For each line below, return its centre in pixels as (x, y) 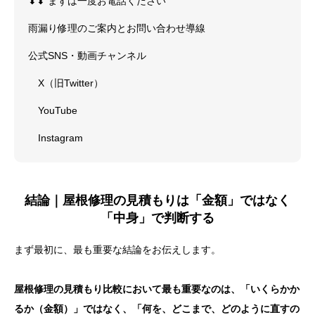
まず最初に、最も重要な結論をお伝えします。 (117, 249)
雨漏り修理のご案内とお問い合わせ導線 (117, 28)
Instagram (60, 138)
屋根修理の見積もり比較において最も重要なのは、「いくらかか (157, 289)
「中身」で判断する (157, 218)
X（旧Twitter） (71, 83)
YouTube (58, 111)
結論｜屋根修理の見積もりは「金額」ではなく (157, 200)
